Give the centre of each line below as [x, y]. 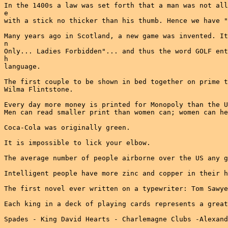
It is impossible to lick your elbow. [77, 143]
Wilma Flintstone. [39, 89]
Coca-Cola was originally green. [67, 127]
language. [22, 66]
